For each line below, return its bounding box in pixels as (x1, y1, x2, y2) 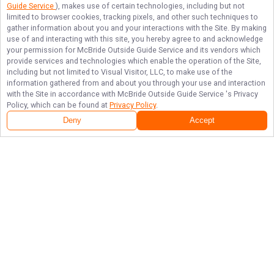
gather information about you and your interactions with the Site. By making (7, 23, 267, 32)
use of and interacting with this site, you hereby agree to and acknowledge (7, 34, 263, 43)
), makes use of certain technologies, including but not (56, 1, 245, 10)
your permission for (7, 45, 77, 54)
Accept (190, 116, 215, 125)
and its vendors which (185, 45, 261, 54)
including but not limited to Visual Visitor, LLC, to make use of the (7, 67, 232, 76)
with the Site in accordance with (7, 89, 117, 98)
